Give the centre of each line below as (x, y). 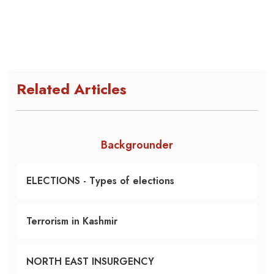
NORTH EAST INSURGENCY (90, 261)
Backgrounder (137, 145)
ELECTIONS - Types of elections (100, 181)
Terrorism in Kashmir (72, 221)
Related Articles (72, 89)
